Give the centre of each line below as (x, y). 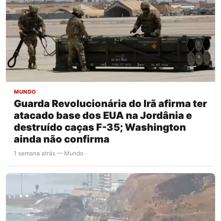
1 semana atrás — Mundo (49, 153)
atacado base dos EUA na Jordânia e (103, 115)
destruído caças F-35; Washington (100, 127)
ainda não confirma (62, 139)
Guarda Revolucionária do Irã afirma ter (110, 103)
